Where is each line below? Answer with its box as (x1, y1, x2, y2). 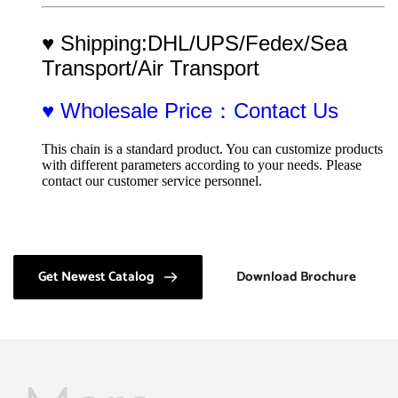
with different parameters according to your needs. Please (42, 156, 362, 172)
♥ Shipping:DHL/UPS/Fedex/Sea (42, 30, 347, 55)
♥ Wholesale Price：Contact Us (42, 98, 338, 123)
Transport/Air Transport (42, 55, 259, 80)
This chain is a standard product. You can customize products (42, 140, 383, 156)
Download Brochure (236, 265, 356, 288)
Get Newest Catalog (38, 265, 155, 288)
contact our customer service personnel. (42, 172, 262, 188)
